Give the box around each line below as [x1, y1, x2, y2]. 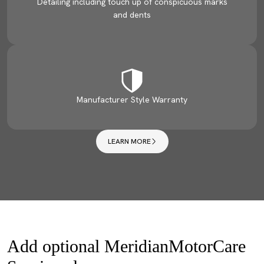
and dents [113, 9, 151, 20]
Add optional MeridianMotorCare [7, 236, 246, 256]
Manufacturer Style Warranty [77, 94, 187, 105]
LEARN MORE [107, 136, 151, 146]
